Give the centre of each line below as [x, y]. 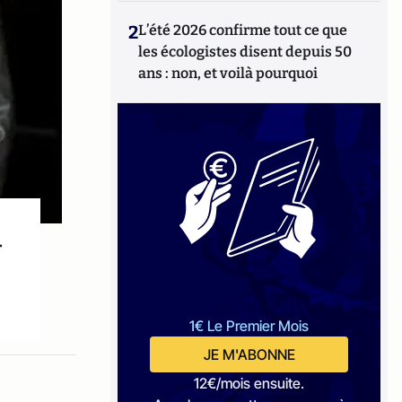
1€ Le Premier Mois [249, 326]
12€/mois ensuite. [249, 383]
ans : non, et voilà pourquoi [228, 73]
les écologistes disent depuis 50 [245, 52]
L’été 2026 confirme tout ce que [243, 30]
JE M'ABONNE [249, 354]
